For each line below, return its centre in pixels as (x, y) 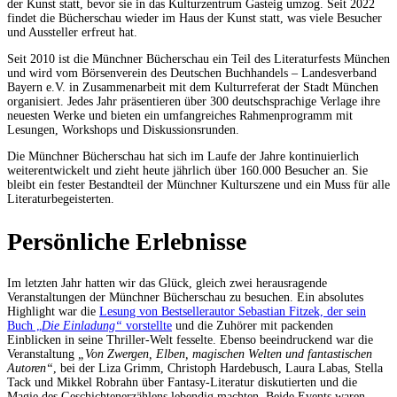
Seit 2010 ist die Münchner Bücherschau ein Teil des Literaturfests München (198, 59)
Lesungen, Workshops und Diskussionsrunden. (123, 130)
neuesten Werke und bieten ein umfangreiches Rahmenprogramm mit (180, 116)
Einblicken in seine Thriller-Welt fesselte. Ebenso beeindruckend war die (190, 339)
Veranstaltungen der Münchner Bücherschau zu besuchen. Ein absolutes (185, 297)
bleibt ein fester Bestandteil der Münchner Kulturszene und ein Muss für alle (198, 185)
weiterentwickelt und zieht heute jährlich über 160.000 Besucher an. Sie (187, 171)
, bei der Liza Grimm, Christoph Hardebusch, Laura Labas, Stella (218, 368)
